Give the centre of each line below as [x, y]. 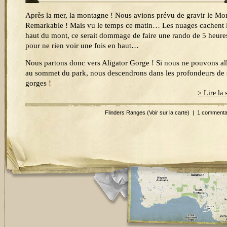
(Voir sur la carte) [168, 112]
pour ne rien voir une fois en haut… [82, 46]
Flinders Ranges [125, 112]
